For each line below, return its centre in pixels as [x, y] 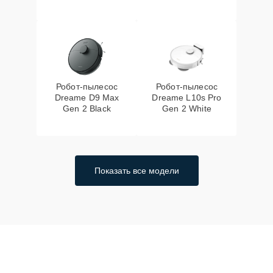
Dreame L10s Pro [187, 97]
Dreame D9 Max [87, 97]
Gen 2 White [187, 108]
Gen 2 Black [87, 108]
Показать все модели [136, 171]
